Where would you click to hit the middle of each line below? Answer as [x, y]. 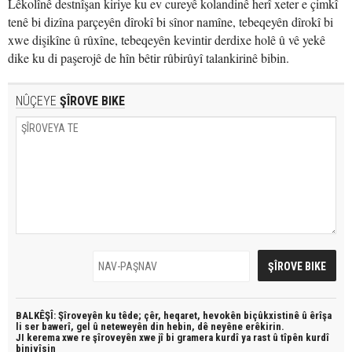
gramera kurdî [209, 337]
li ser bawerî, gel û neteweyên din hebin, [106, 326]
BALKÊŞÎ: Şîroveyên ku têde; [80, 315]
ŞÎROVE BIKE [91, 101]
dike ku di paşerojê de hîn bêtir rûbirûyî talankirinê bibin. [148, 58]
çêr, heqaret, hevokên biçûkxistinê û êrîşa [238, 315]
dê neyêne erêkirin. [241, 326]
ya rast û [261, 337]
